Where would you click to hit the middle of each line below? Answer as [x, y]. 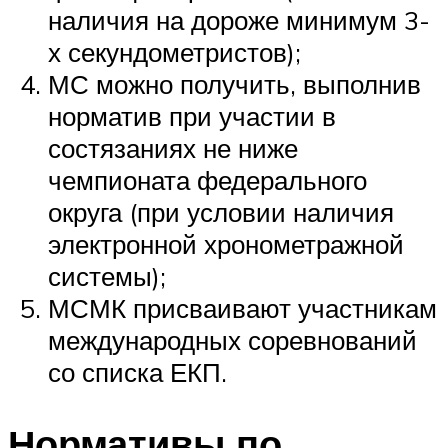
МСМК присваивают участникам [242, 307]
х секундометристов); [174, 51]
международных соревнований [232, 339]
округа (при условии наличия [221, 211]
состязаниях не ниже [173, 147]
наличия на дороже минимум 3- [239, 19]
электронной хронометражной [226, 243]
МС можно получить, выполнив [234, 83]
